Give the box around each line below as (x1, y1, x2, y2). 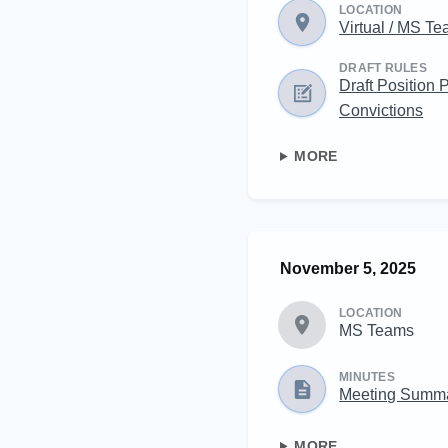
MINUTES (339, 369, 395, 384)
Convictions (339, 100, 424, 119)
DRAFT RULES (339, 61, 427, 76)
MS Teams (339, 320, 415, 339)
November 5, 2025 (280, 259, 416, 277)
